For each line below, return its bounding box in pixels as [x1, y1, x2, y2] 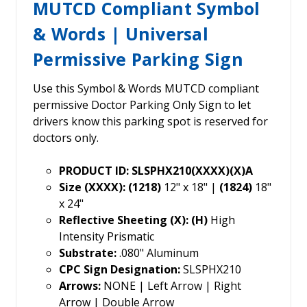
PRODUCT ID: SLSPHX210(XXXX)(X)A [58, 163, 253, 179]
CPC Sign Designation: [58, 262, 180, 278]
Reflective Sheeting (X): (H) [58, 212, 208, 228]
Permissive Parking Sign [33, 47, 243, 71]
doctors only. [33, 130, 99, 146]
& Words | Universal [33, 22, 208, 46]
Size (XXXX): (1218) [58, 180, 161, 195]
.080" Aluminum [116, 245, 199, 261]
